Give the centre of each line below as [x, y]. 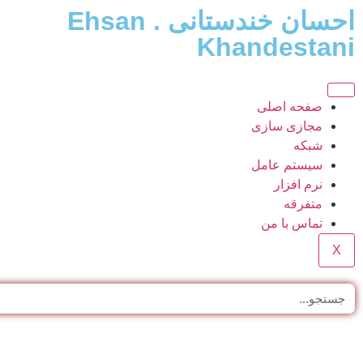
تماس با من [292, 223]
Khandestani [276, 47]
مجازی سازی [287, 126]
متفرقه [303, 204]
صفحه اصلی [290, 107]
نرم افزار [298, 184]
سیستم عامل [287, 165]
